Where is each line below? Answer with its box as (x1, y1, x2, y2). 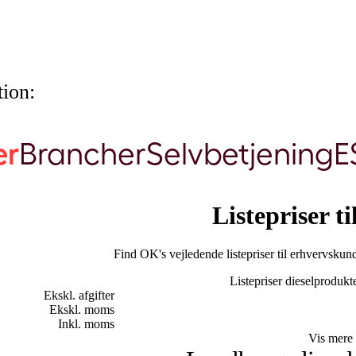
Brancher (18, 137, 146, 172)
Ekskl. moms (49, 303, 114, 317)
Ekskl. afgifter (44, 288, 114, 303)
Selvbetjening (145, 137, 334, 172)
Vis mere (308, 331, 353, 346)
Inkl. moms (58, 317, 114, 331)
